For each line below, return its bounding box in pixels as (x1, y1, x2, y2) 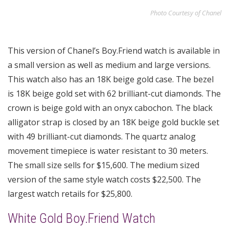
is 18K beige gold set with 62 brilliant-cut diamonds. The (8, 88, 221, 100)
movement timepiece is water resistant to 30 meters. (8, 145, 208, 157)
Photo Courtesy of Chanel (150, 8, 221, 18)
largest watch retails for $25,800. (8, 188, 132, 200)
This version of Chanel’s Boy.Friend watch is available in (8, 45, 220, 57)
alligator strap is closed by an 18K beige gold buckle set (8, 117, 219, 128)
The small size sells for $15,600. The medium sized (8, 159, 199, 171)
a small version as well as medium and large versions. (8, 59, 211, 71)
